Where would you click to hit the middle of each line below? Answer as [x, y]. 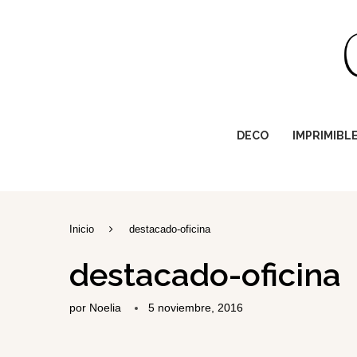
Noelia [105, 308]
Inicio [82, 229]
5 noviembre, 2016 [196, 308]
